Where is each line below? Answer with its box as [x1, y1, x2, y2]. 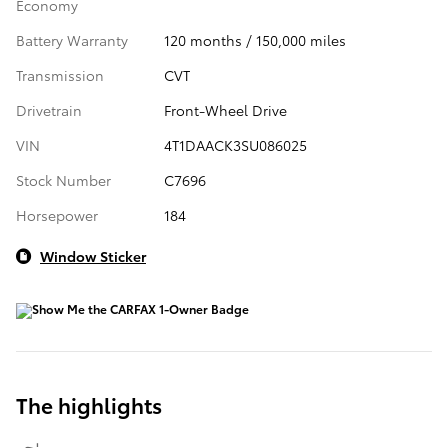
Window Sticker [40, 246, 146, 267]
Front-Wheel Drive [163, 100, 287, 121]
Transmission [16, 65, 104, 86]
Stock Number [16, 170, 111, 191]
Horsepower [16, 205, 98, 226]
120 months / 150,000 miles [163, 30, 346, 51]
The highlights [16, 390, 162, 420]
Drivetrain [16, 100, 82, 121]
